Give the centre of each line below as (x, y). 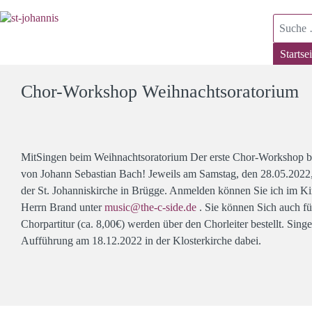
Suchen (289, 20)
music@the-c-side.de (150, 207)
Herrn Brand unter (63, 207)
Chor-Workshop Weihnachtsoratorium (160, 92)
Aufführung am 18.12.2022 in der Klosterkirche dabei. (141, 241)
